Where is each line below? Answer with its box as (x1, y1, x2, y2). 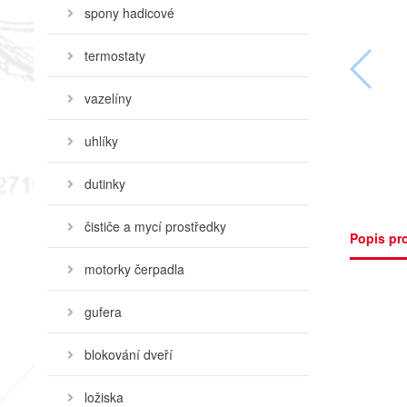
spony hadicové (84, 4, 174, 22)
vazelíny (84, 89, 132, 107)
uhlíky (84, 132, 118, 150)
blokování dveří (84, 345, 173, 363)
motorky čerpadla (84, 260, 184, 278)
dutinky (84, 174, 125, 193)
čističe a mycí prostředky (84, 217, 226, 235)
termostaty (84, 46, 145, 65)
